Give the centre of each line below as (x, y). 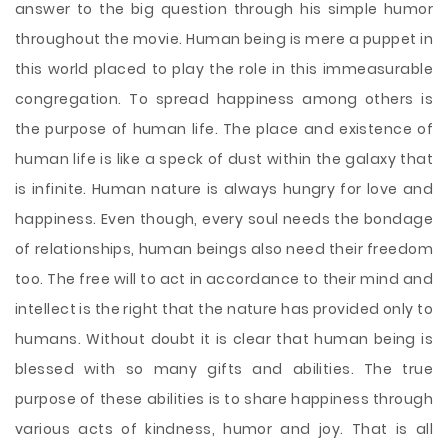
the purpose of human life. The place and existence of (224, 129)
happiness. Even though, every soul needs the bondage (224, 219)
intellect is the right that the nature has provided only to (224, 309)
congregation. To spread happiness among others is (224, 99)
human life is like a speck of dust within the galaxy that (224, 159)
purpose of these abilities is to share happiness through (224, 399)
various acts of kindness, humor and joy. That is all (224, 429)
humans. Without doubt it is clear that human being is (224, 339)
